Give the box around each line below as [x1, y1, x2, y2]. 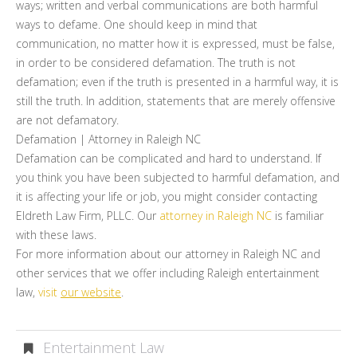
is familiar [272, 208, 324, 223]
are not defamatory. [16, 112, 119, 127]
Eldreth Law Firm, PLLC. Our [16, 208, 159, 223]
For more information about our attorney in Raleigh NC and [16, 246, 320, 261]
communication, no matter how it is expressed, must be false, [16, 36, 335, 51]
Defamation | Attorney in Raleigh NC [16, 131, 201, 147]
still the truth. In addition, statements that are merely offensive [16, 93, 335, 108]
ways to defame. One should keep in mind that [16, 17, 257, 32]
